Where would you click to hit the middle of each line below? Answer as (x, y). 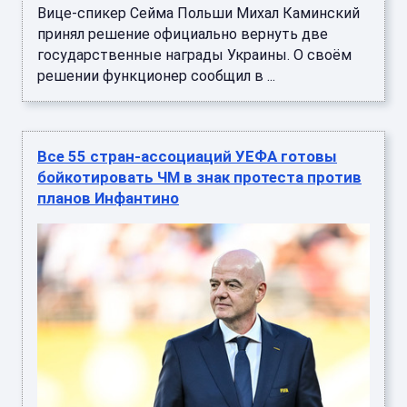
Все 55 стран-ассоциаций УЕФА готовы (187, 157)
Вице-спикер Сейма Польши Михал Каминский (199, 14)
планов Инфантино (108, 199)
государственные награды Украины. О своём (194, 55)
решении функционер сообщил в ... (156, 76)
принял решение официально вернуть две (183, 35)
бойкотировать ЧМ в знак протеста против (199, 178)
